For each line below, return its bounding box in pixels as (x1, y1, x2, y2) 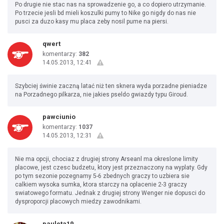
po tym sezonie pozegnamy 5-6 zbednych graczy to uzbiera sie (15, 172, 189, 179)
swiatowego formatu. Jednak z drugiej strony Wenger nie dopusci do (15, 189, 205, 196)
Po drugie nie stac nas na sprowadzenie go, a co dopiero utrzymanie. (15, 1, 206, 8)
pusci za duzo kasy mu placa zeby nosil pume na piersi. (15, 18, 168, 25)
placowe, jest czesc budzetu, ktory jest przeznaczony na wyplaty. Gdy (15, 164, 207, 171)
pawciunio (42, 113, 75, 120)
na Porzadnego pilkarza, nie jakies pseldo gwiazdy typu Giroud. (15, 91, 188, 98)
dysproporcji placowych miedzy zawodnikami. (15, 198, 141, 205)
